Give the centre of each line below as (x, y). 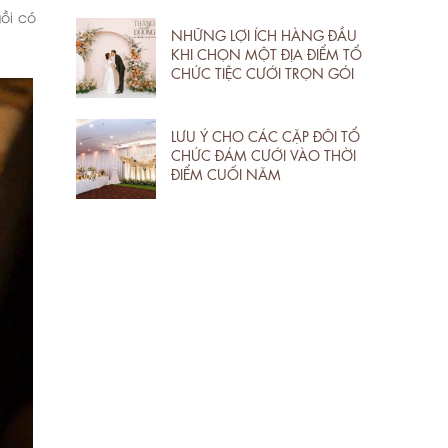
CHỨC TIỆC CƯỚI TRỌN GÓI (262, 71)
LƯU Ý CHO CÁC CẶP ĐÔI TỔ (265, 134)
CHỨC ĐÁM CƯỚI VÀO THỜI (263, 153)
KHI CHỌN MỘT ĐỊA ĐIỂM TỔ (266, 52)
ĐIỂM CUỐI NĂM (226, 172)
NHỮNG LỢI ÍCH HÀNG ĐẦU (264, 33)
